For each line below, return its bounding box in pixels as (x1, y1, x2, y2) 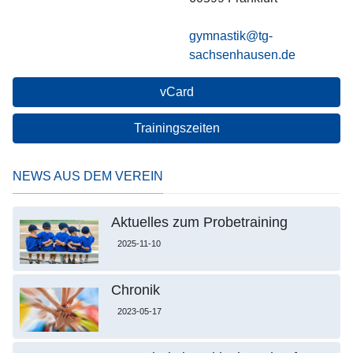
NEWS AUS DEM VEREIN (13, 169, 163, 183)
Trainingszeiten (133, 121, 220, 135)
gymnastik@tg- (189, 29, 273, 43)
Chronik (110, 281, 160, 298)
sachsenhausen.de (189, 48, 295, 61)
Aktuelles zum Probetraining (110, 214, 288, 230)
